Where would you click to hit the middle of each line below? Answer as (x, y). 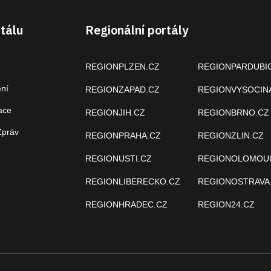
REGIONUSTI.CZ (119, 158)
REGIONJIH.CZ (115, 113)
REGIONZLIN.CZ (230, 135)
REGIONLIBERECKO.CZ (133, 181)
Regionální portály (137, 30)
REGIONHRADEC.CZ (126, 204)
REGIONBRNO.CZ (233, 113)
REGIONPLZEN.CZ (122, 67)
